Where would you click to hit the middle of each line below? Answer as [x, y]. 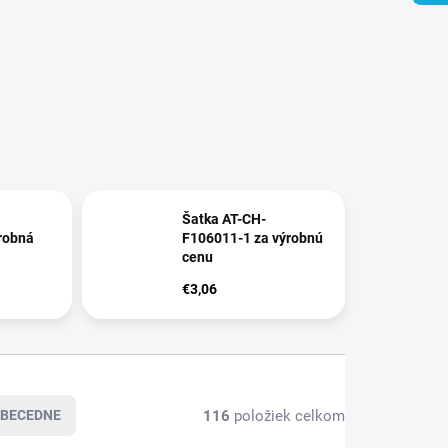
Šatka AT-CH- [224, 219]
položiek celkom [287, 415]
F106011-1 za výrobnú [253, 238]
